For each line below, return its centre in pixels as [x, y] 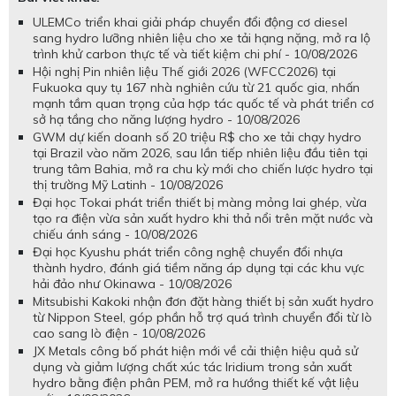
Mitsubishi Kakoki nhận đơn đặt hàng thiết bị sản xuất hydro [203, 301]
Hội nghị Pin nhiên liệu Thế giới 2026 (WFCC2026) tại [184, 71]
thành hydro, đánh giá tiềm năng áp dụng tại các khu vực [198, 267]
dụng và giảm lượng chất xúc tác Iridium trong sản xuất [192, 366]
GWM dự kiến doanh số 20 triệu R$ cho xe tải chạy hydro [197, 137]
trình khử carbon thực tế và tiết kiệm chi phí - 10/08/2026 [195, 53]
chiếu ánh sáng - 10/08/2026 [115, 234]
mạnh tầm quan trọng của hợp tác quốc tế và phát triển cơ [203, 103]
